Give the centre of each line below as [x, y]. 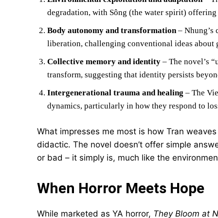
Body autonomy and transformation [112, 30]
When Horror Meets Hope [121, 188]
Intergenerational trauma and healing [115, 93]
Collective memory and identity [104, 62]
